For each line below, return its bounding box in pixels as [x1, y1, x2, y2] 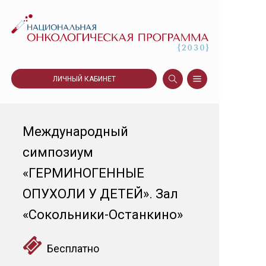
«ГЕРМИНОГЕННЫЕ [23, 166, 144, 180]
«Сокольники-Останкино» [23, 207, 183, 222]
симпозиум [23, 145, 93, 160]
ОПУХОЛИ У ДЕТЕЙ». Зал [23, 186, 178, 201]
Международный [23, 124, 128, 139]
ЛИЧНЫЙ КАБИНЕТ [52, 75, 116, 83]
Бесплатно [42, 242, 99, 255]
